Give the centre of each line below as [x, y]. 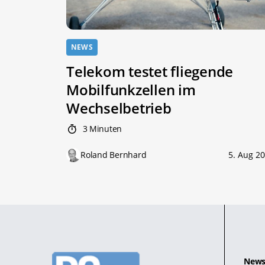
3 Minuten [101, 129]
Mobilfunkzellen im [131, 90]
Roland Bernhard [114, 155]
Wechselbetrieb [119, 108]
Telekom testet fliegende [150, 72]
